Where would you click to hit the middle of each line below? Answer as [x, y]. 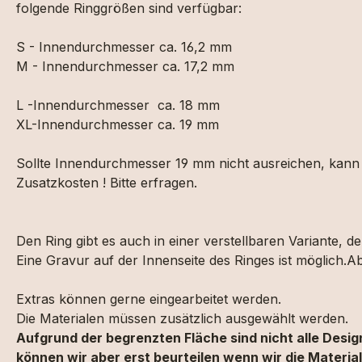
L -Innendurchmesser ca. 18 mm [118, 105]
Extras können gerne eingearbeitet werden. [149, 299]
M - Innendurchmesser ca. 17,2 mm [127, 66]
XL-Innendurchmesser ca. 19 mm [118, 124]
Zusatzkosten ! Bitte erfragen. [107, 183]
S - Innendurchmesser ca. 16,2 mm [124, 47]
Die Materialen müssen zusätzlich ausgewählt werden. [182, 318]
